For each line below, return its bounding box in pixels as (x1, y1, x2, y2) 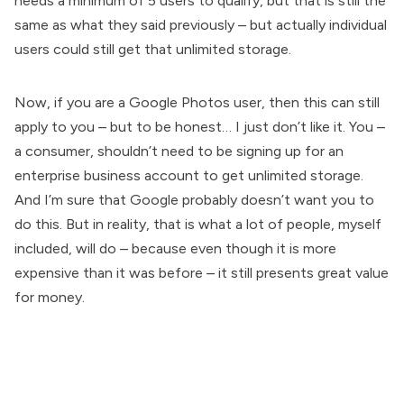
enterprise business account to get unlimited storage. (14, 166, 363, 184)
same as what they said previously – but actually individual (14, 15, 387, 33)
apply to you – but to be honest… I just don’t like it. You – (14, 117, 385, 135)
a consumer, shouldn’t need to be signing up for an (14, 142, 344, 160)
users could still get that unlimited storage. (14, 40, 291, 58)
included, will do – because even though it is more (14, 239, 336, 257)
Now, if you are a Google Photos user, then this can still (14, 93, 380, 111)
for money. (14, 288, 85, 306)
